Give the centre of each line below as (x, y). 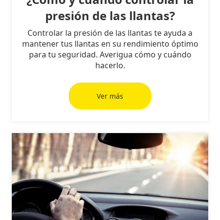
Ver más (110, 96)
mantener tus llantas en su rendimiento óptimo (110, 44)
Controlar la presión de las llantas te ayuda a (110, 33)
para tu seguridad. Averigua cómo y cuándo (110, 55)
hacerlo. (110, 65)
